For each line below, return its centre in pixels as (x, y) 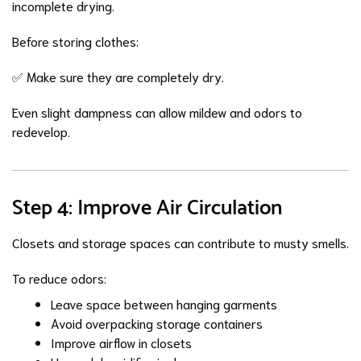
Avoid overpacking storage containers (157, 323)
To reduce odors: (59, 278)
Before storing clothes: (75, 41)
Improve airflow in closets (121, 342)
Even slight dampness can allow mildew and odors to (157, 112)
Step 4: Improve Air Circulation (147, 208)
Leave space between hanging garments (164, 303)
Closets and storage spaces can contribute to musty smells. (180, 242)
